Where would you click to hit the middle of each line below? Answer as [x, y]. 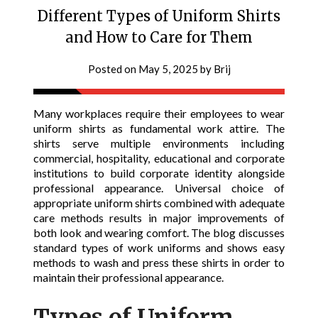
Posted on [113, 68]
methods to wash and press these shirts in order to [159, 262]
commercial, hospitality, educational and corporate [159, 158]
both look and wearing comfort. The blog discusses [159, 232]
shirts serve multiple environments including [159, 143]
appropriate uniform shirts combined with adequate [159, 202]
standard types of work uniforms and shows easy [159, 247]
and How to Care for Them [159, 37]
